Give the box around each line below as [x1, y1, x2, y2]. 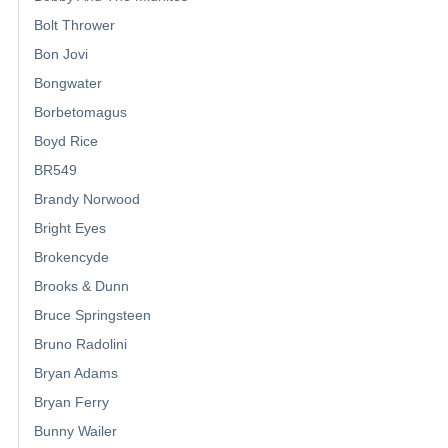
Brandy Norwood [34, 190, 140, 207]
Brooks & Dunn [34, 277, 129, 294]
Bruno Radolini [34, 335, 127, 352]
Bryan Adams [34, 364, 118, 381]
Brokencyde [34, 248, 109, 265]
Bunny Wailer [34, 422, 117, 439]
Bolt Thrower [34, 16, 115, 33]
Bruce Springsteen [34, 306, 151, 323]
